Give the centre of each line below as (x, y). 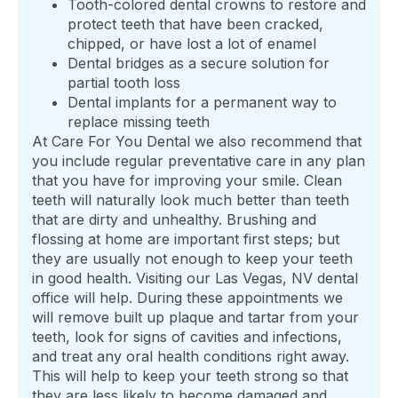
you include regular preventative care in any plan (199, 161)
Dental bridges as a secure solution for (199, 64)
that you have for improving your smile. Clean (187, 181)
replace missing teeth (139, 122)
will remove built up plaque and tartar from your (195, 318)
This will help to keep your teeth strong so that (190, 376)
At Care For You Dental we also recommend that (197, 142)
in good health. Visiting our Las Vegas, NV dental (195, 279)
